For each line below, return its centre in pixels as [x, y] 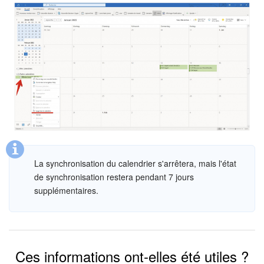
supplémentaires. [66, 190]
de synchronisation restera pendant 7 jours [114, 176]
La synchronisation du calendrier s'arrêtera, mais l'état [135, 163]
